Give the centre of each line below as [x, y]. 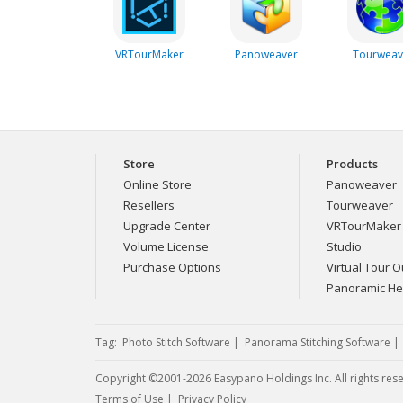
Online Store [157, 184]
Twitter [147, 381]
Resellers [149, 205]
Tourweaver [360, 205]
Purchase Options [172, 267]
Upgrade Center [167, 225]
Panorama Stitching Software [318, 342]
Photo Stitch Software [176, 342]
